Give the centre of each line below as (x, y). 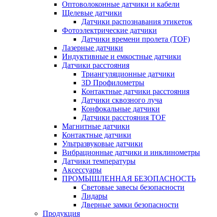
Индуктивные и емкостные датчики (122, 57)
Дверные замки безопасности (130, 205)
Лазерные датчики (93, 48)
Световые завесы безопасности (133, 187)
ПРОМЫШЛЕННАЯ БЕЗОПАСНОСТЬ (129, 179)
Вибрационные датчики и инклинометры (131, 153)
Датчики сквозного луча (122, 100)
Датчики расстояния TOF (124, 118)
